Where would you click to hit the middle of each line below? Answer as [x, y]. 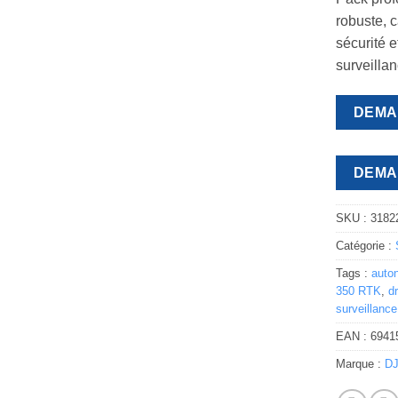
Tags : [354, 273]
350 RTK [359, 291]
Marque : [361, 363]
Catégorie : [366, 245]
